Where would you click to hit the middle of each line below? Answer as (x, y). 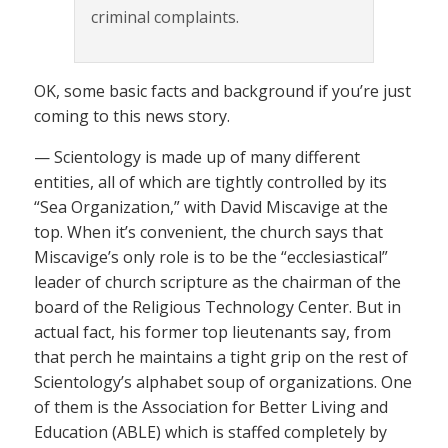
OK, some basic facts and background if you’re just (222, 91)
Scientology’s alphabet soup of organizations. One (223, 382)
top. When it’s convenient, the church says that (208, 232)
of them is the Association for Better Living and (211, 407)
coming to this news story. (132, 116)
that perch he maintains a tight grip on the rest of (221, 357)
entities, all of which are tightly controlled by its (210, 182)
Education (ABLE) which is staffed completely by (210, 432)
